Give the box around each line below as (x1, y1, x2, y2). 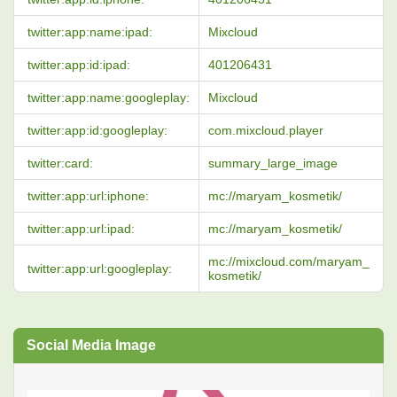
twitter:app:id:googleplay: (27, 123, 167, 137)
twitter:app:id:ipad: (27, 58, 130, 72)
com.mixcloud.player (208, 123, 323, 137)
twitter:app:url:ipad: (27, 222, 135, 236)
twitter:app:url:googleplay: (27, 261, 172, 276)
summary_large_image (208, 156, 338, 170)
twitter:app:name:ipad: (27, 25, 152, 39)
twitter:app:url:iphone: (27, 189, 149, 203)
